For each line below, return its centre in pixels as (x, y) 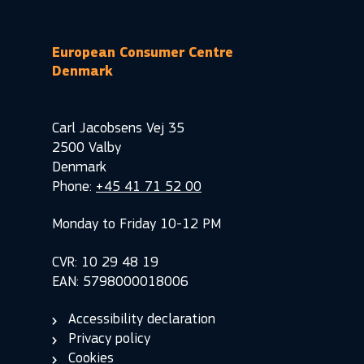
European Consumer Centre (143, 52)
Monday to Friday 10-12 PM (136, 224)
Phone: (74, 186)
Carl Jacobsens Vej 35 (118, 128)
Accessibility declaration (142, 319)
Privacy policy (109, 338)
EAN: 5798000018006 (120, 281)
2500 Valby (87, 147)
